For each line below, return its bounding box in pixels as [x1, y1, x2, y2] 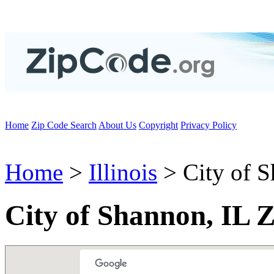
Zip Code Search [31, 120, 97, 130]
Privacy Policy [180, 120, 237, 130]
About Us [98, 120, 136, 130]
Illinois [89, 159, 157, 185]
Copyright [139, 120, 178, 130]
